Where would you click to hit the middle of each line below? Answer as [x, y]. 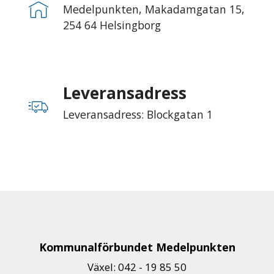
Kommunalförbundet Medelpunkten [137, 247]
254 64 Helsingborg [112, 25]
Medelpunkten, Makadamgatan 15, [154, 9]
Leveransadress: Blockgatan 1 [138, 114]
